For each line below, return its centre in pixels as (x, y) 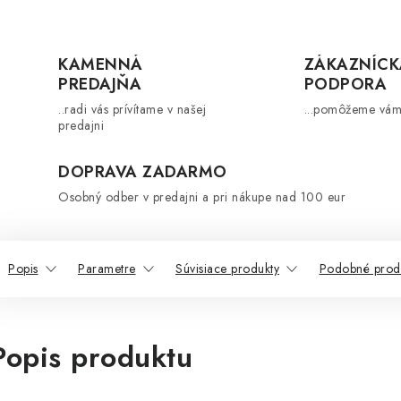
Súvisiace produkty (227, 269)
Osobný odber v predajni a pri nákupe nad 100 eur (202, 197)
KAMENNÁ (101, 64)
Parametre (107, 269)
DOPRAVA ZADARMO (143, 172)
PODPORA (346, 84)
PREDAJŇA (100, 84)
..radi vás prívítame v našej (132, 109)
